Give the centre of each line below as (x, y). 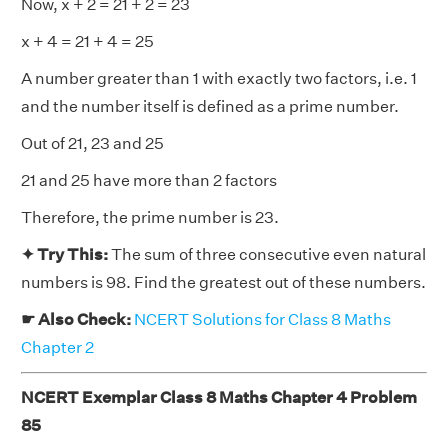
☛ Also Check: (77, 319)
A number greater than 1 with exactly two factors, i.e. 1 (219, 78)
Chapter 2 (57, 347)
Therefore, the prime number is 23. (150, 217)
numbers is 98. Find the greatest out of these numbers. (223, 282)
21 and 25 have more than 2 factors (149, 180)
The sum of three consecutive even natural (268, 254)
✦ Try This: (66, 254)
